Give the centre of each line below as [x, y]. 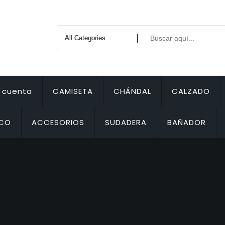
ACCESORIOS [58, 122]
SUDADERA [126, 122]
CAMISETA [73, 91]
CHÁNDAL [133, 91]
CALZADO [191, 91]
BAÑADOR [187, 122]
